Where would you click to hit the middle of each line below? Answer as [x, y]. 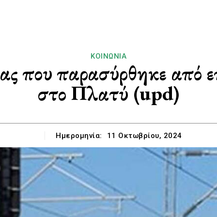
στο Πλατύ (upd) [108, 93]
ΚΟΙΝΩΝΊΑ [108, 56]
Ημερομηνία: [79, 135]
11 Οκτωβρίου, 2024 [144, 136]
